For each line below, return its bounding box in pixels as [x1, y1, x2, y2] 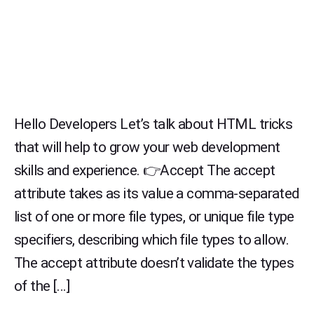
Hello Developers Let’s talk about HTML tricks [14, 116, 293, 133]
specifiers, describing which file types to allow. [14, 231, 289, 249]
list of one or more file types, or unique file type [14, 208, 294, 226]
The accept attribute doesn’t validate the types [14, 254, 294, 272]
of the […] [14, 278, 70, 295]
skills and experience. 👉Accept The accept [14, 162, 275, 179]
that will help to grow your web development [14, 139, 280, 156]
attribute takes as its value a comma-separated [14, 185, 299, 203]
